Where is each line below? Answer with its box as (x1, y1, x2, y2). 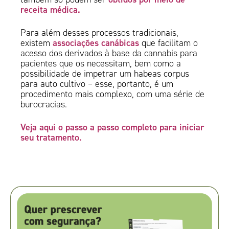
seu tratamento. (20, 131, 82, 144)
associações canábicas (53, 37, 140, 49)
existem (20, 37, 53, 49)
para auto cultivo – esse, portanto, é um (20, 78, 174, 90)
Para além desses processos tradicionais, (20, 27, 179, 39)
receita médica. (20, 4, 83, 16)
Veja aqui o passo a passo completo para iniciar (20, 121, 204, 133)
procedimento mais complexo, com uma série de (20, 88, 205, 100)
